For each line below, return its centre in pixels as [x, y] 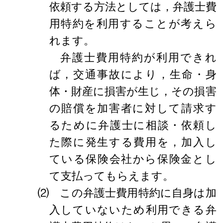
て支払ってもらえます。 [111, 175]
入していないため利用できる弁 [133, 209]
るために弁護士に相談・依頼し [133, 125]
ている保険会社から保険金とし [133, 159]
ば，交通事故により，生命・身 [133, 74]
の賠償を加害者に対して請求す [133, 108]
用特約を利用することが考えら [133, 23]
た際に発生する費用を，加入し [133, 142]
